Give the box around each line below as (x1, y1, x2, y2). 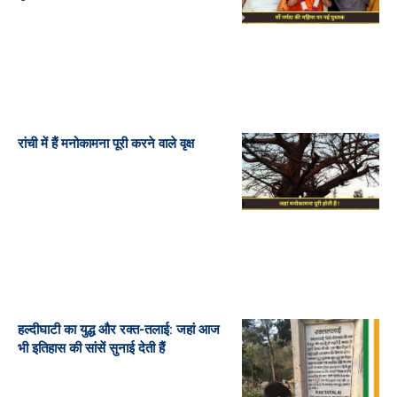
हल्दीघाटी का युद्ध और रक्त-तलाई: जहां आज (18, 321, 220, 338)
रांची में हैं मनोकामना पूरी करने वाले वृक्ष (18, 135, 194, 152)
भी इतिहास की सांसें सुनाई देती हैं (18, 339, 165, 356)
